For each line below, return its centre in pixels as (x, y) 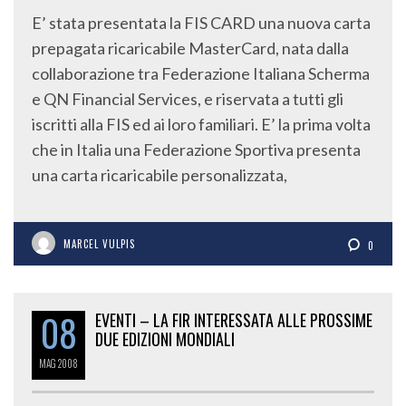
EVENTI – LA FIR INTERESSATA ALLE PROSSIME (234, 320)
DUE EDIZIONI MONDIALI (165, 339)
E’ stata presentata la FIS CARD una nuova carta (201, 23)
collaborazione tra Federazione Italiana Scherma (201, 74)
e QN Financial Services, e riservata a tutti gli (188, 99)
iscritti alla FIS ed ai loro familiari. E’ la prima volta (201, 125)
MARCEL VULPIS (99, 244)
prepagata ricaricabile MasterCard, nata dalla (190, 48)
